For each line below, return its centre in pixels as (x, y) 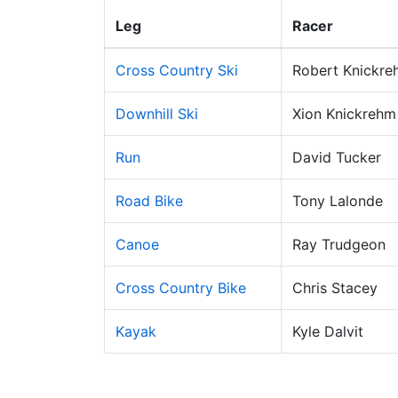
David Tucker (337, 157)
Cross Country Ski (177, 70)
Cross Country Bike (181, 288)
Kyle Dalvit (328, 331)
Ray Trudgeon (339, 244)
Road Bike (149, 201)
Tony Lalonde (338, 201)
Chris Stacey (335, 288)
